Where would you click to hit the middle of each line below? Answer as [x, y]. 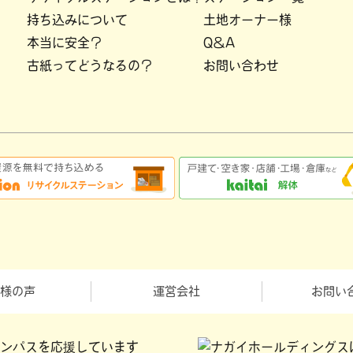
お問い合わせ [241, 65]
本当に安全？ [64, 42]
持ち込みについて [77, 19]
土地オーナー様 [247, 19]
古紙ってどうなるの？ [89, 65]
